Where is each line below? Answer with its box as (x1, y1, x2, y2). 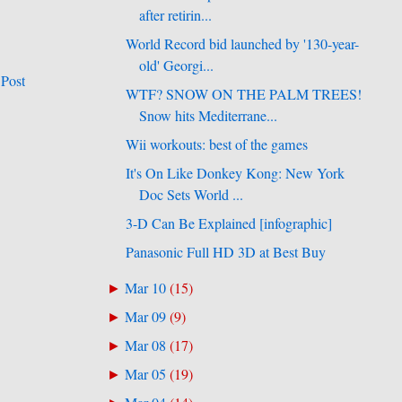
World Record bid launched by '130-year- (126, 33, 360, 54)
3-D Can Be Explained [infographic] (126, 214, 333, 233)
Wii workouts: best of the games (126, 134, 309, 154)
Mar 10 (125, 278, 167, 299)
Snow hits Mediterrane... (139, 105, 278, 126)
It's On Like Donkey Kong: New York (126, 162, 345, 183)
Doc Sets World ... (139, 184, 244, 205)
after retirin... (139, 4, 213, 25)
